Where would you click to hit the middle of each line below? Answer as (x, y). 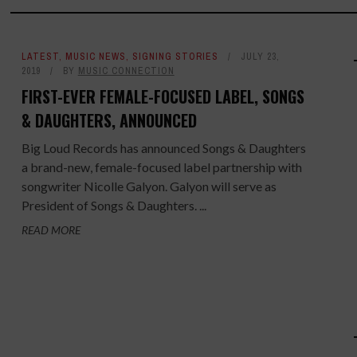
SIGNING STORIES (175, 57)
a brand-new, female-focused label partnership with (161, 167)
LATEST (40, 57)
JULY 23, (260, 57)
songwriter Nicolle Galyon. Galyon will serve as (149, 186)
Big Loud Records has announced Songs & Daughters (163, 148)
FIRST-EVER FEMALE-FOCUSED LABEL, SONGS (163, 96)
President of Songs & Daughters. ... (114, 205)
